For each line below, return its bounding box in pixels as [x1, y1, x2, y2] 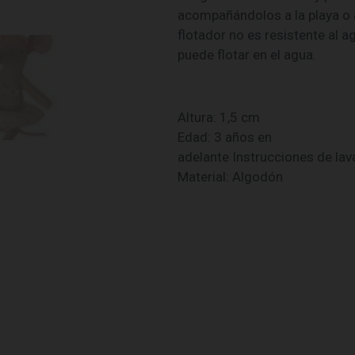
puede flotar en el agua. [177, 47, 316, 63]
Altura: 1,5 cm [177, 109, 260, 126]
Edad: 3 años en [177, 129, 272, 146]
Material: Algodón [177, 169, 283, 185]
